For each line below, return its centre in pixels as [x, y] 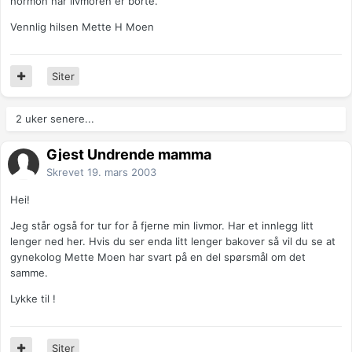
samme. [29, 273]
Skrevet [67, 172]
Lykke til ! [33, 299]
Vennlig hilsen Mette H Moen [82, 27]
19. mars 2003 [122, 172]
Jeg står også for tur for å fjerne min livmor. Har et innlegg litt [162, 226]
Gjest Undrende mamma [129, 155]
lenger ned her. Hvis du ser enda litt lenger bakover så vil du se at [173, 242]
